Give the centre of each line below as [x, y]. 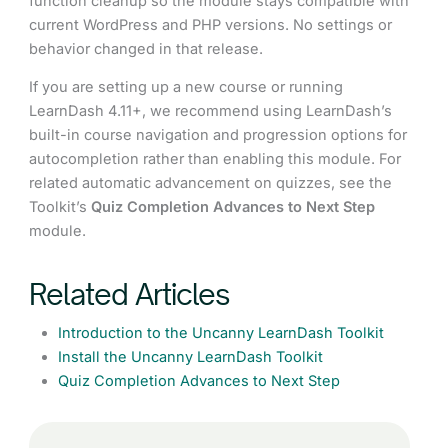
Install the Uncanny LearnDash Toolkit [191, 357]
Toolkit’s [60, 207]
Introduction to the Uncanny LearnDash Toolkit [221, 333]
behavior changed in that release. [146, 48]
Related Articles [130, 294]
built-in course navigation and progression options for [218, 135]
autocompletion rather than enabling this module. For [215, 159]
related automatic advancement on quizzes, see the [211, 183]
